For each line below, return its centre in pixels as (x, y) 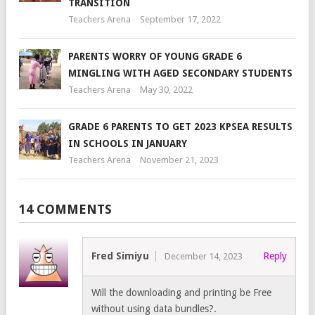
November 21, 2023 (179, 160)
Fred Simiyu (120, 256)
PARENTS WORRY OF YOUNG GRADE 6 (155, 57)
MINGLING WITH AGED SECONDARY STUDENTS (180, 73)
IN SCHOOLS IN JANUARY (128, 144)
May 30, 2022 (166, 90)
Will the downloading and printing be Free (181, 293)
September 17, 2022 (180, 20)
